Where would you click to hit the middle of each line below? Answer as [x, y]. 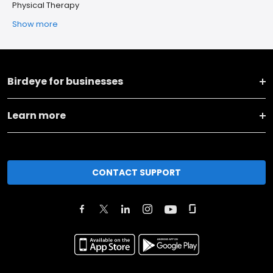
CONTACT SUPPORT [136, 172]
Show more [35, 24]
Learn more [37, 115]
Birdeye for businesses [65, 81]
